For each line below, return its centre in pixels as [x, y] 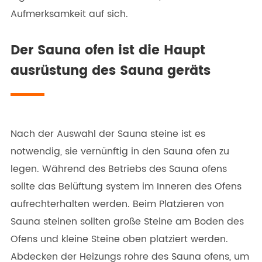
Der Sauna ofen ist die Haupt [108, 50]
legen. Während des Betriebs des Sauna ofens [119, 169]
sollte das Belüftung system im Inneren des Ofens [126, 186]
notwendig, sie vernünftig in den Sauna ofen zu [120, 151]
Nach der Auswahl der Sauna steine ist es [108, 134]
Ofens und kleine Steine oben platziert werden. [119, 239]
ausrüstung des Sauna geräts [111, 71]
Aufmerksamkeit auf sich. [69, 14]
